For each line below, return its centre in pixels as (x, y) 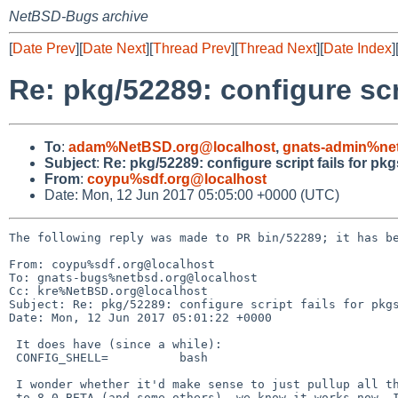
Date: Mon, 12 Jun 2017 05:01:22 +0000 (140, 317)
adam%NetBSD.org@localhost (172, 147)
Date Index (358, 48)
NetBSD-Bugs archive (79, 16)
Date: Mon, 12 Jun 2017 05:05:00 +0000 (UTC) (192, 195)
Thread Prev (192, 48)
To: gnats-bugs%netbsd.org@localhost (133, 277)
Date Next (114, 48)
